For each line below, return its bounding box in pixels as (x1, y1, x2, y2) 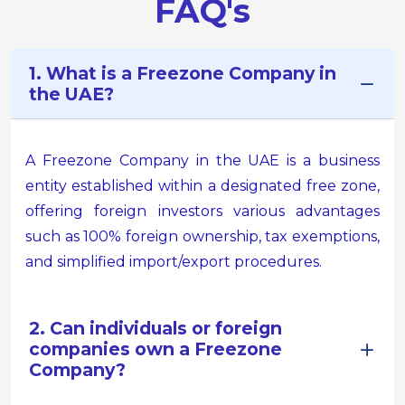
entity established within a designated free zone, (25, 177, 380, 194)
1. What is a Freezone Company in (29, 62, 336, 84)
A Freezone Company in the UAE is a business (25, 152, 380, 169)
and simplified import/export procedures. (25, 253, 322, 270)
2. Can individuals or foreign (29, 317, 282, 339)
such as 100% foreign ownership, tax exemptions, (25, 228, 380, 245)
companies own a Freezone (29, 338, 282, 360)
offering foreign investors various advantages (25, 202, 380, 220)
